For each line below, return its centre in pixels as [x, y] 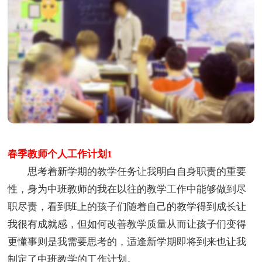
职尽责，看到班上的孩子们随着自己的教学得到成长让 [127, 207]
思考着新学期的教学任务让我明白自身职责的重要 [127, 172]
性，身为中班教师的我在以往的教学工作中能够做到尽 [127, 189]
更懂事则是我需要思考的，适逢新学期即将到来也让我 [127, 242]
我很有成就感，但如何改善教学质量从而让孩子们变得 [127, 225]
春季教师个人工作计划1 [60, 154]
